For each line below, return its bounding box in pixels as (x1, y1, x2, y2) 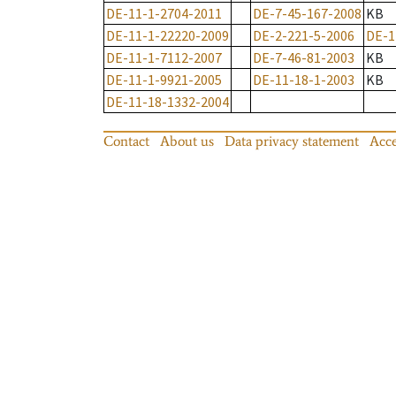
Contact (103, 133, 149, 150)
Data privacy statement (225, 133, 359, 150)
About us (160, 133, 214, 150)
